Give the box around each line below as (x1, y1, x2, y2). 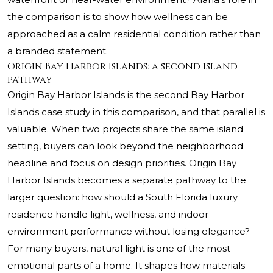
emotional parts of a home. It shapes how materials (7, 260, 245, 272)
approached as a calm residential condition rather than (7, 28, 261, 40)
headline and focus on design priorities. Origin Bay (7, 157, 236, 169)
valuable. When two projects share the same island (7, 123, 243, 135)
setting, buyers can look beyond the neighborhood (7, 140, 243, 152)
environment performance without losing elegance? (7, 225, 250, 238)
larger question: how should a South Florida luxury (7, 191, 238, 204)
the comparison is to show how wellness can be (7, 11, 228, 23)
